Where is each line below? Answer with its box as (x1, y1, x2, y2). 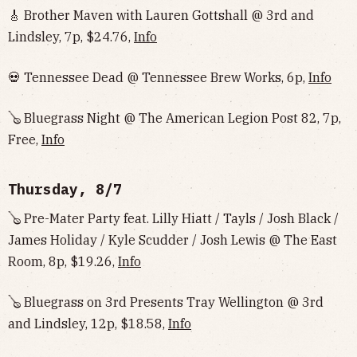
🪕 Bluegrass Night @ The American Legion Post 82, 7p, (8, 110, 341, 126)
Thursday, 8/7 (8, 180, 122, 198)
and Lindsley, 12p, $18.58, (8, 316, 168, 331)
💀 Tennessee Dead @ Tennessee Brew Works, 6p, (8, 69, 308, 85)
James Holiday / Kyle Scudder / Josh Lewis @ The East (8, 232, 337, 248)
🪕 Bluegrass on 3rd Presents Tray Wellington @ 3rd (8, 294, 324, 310)
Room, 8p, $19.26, (8, 253, 118, 269)
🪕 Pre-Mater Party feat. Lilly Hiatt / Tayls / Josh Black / (8, 210, 339, 226)
